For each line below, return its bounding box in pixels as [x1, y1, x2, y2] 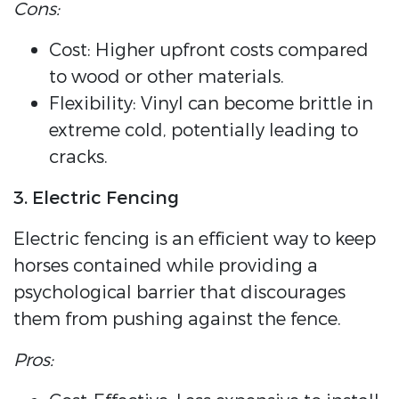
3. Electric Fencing [13, 186, 179, 211]
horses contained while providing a [13, 254, 318, 279]
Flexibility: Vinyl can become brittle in [49, 92, 373, 117]
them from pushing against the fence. [13, 307, 341, 332]
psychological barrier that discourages [13, 281, 346, 305]
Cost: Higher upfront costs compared [49, 38, 369, 63]
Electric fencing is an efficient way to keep [13, 227, 376, 252]
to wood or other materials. [49, 65, 284, 90]
